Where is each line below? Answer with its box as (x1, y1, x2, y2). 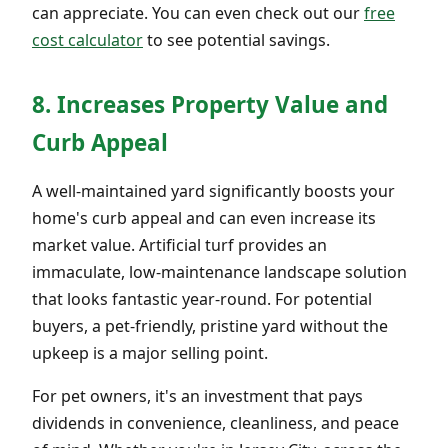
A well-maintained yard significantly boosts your (32, 179, 395, 202)
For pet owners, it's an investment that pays (32, 384, 363, 407)
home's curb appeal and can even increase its (32, 206, 376, 229)
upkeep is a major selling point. (32, 341, 268, 364)
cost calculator (32, 28, 143, 51)
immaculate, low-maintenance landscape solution (32, 260, 407, 283)
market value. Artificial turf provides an (32, 233, 327, 256)
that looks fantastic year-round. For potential (32, 287, 372, 310)
